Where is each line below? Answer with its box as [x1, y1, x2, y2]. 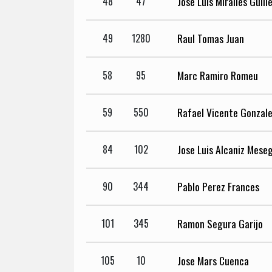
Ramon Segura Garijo [177, 216, 263, 232]
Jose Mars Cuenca [177, 253, 249, 269]
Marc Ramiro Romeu [177, 67, 258, 84]
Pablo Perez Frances [177, 178, 259, 195]
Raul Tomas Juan [177, 30, 244, 47]
